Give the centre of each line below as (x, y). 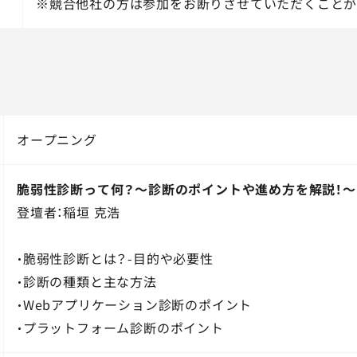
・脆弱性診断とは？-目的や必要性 (115, 258)
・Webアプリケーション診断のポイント (134, 304)
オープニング (57, 139)
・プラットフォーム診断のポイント (120, 327)
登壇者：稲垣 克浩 (69, 212)
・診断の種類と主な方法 (86, 281)
